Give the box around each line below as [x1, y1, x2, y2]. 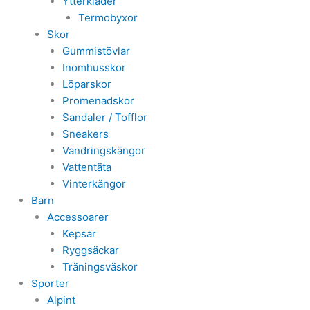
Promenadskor [62, 93, 134, 107]
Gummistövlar [62, 44, 130, 57]
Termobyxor [77, 10, 138, 24]
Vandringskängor [62, 143, 145, 157]
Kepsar [62, 226, 96, 240]
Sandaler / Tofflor [62, 110, 147, 124]
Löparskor [62, 77, 111, 91]
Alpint [46, 293, 75, 307]
